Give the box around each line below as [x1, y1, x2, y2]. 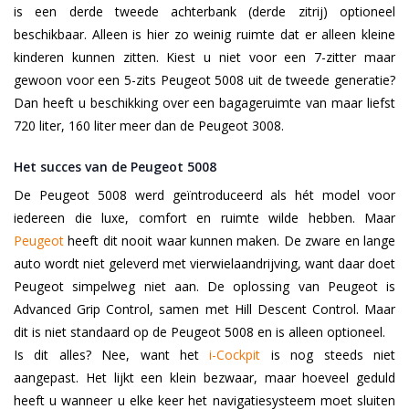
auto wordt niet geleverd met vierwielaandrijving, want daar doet [14, 255, 395, 273]
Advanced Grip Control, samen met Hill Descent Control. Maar [14, 300, 395, 319]
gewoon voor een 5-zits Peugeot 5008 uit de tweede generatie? [14, 71, 395, 89]
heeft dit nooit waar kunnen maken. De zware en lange [64, 232, 395, 250]
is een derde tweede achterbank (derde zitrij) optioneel [14, 3, 395, 21]
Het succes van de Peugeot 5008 [14, 158, 216, 176]
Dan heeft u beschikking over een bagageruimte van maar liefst [14, 94, 395, 112]
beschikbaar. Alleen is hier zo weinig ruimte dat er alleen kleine [14, 26, 395, 44]
